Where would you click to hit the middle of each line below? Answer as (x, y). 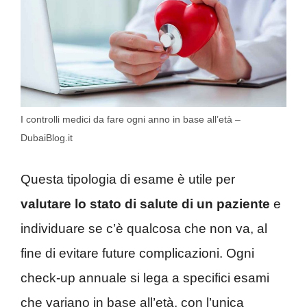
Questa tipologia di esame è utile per (128, 179)
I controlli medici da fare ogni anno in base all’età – (131, 120)
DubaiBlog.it (47, 138)
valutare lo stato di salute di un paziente (145, 204)
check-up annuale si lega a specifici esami (145, 278)
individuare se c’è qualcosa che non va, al (144, 228)
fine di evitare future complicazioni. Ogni (137, 253)
